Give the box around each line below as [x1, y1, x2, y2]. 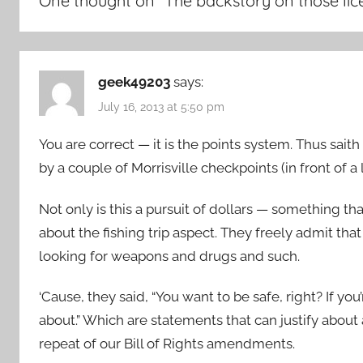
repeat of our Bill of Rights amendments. [39, 335, 295, 352]
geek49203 [98, 73, 170, 90]
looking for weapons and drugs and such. [39, 247, 300, 264]
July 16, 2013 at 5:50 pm [98, 100, 224, 113]
